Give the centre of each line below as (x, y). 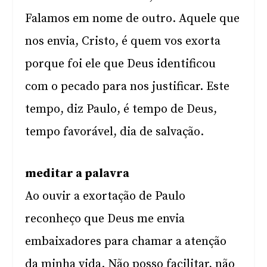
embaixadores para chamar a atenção (126, 242)
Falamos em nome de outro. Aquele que (133, 19)
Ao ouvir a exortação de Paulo (105, 196)
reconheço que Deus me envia (105, 219)
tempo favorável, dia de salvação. (115, 132)
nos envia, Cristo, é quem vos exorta (123, 41)
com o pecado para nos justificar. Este (128, 87)
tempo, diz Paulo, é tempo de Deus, (121, 109)
